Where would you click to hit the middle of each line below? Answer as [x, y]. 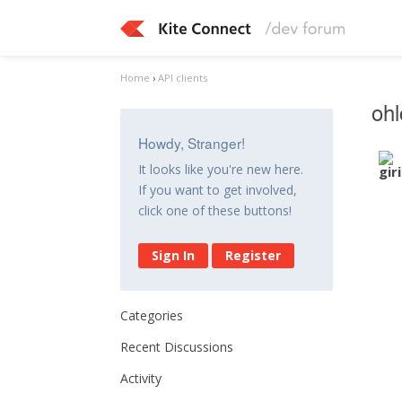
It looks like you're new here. [221, 169]
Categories [152, 315]
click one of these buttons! [215, 210]
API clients [183, 78]
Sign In [174, 255]
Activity [141, 378]
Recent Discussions [177, 347]
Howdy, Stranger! [192, 143]
